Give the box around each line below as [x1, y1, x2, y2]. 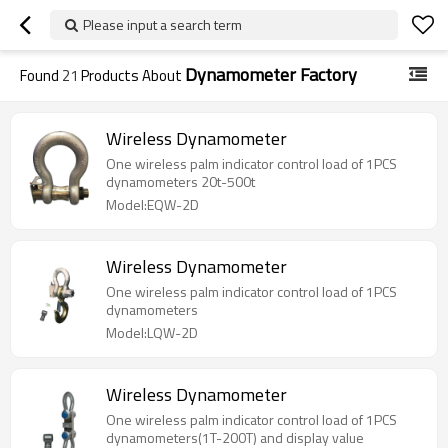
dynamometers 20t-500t [106, 171, 255, 192]
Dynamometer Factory [185, 61, 357, 88]
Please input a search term [83, 14, 242, 35]
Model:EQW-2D [106, 194, 199, 215]
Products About [78, 64, 185, 87]
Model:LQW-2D [106, 322, 198, 343]
